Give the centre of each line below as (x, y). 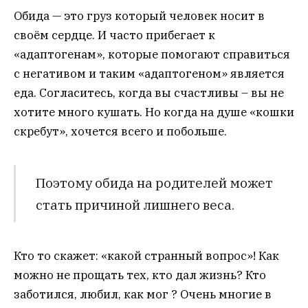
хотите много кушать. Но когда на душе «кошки (154, 112)
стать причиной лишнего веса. (135, 204)
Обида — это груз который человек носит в (139, 16)
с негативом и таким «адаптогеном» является (149, 74)
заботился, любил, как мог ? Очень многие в (143, 295)
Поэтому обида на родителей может (154, 182)
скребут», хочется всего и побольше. (120, 132)
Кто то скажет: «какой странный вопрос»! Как (146, 256)
